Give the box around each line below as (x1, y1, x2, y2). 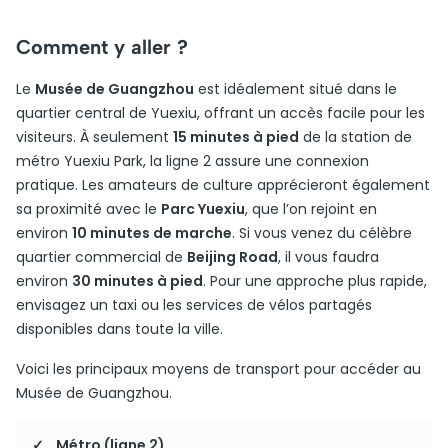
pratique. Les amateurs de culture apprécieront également (16, 175, 430, 195)
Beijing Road (187, 247, 278, 267)
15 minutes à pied (173, 127, 299, 147)
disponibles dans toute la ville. (16, 319, 223, 339)
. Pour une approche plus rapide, (203, 271, 427, 291)
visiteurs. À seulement (16, 127, 173, 147)
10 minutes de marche (72, 223, 232, 243)
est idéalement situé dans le (194, 79, 397, 99)
